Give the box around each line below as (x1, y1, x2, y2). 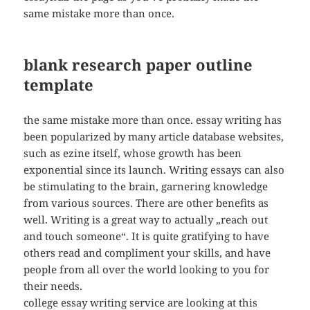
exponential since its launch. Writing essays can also (24, 163, 285, 177)
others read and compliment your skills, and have (24, 246, 271, 260)
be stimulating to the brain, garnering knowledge (24, 179, 268, 194)
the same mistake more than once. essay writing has (24, 113, 282, 127)
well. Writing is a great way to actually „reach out (24, 212, 268, 227)
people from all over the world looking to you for (24, 262, 270, 277)
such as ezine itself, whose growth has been (24, 146, 242, 161)
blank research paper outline (24, 54, 253, 75)
